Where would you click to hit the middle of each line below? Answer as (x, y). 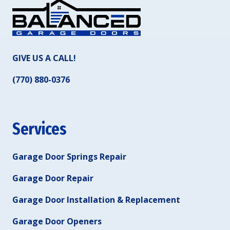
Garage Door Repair (53, 178)
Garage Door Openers (57, 221)
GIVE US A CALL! (44, 58)
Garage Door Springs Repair (69, 156)
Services (39, 129)
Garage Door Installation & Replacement (96, 199)
